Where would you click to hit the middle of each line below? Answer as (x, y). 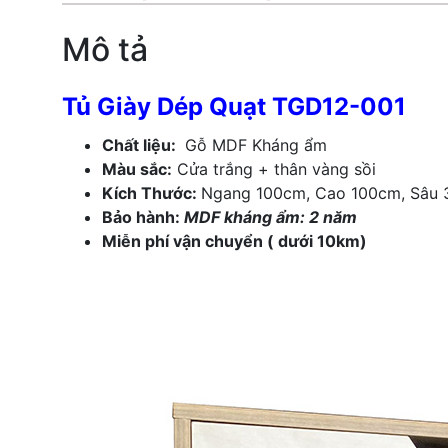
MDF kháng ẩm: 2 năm (270, 217)
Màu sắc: (137, 169)
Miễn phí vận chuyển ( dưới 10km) (234, 241)
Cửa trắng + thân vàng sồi (274, 169)
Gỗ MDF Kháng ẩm (253, 145)
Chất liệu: (141, 145)
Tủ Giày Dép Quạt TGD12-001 (234, 107)
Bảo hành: (143, 217)
